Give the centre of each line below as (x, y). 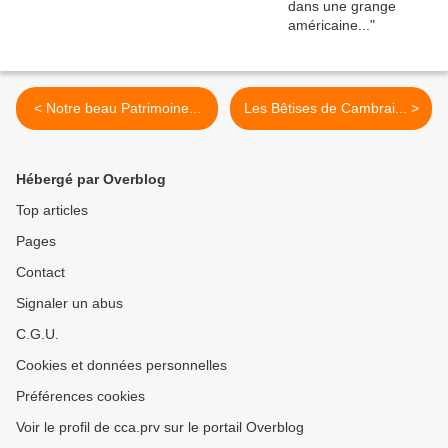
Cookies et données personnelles (121, 365)
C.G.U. (37, 334)
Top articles (52, 210)
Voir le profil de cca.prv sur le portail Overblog (160, 427)
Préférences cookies (80, 396)
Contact (40, 272)
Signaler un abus (69, 303)
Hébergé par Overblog (91, 179)
